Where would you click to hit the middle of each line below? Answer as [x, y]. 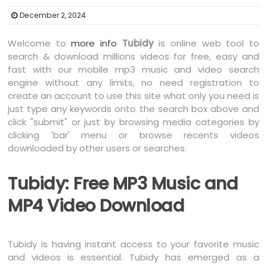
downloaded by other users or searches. [97, 148]
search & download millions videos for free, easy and [133, 56]
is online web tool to [206, 43]
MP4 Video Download [96, 205]
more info [94, 43]
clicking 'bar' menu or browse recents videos [133, 135]
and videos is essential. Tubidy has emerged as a [133, 257]
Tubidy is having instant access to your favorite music [133, 244]
